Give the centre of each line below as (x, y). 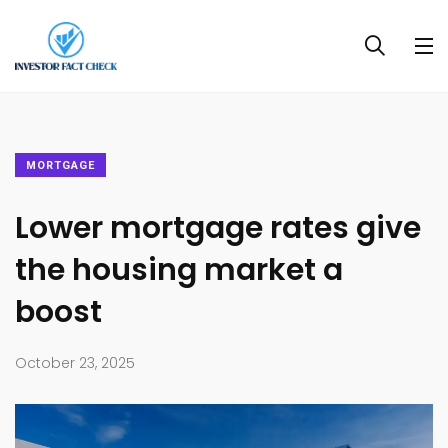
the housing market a (179, 270)
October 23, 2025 (75, 363)
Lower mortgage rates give (218, 228)
